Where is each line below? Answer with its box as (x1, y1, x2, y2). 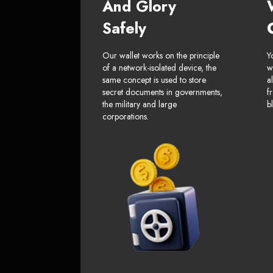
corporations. (102, 110, 149, 123)
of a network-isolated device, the (102, 62, 216, 74)
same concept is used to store (102, 74, 206, 87)
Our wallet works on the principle (102, 49, 219, 62)
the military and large (102, 98, 177, 111)
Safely (102, 17, 146, 40)
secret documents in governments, (102, 86, 222, 99)
